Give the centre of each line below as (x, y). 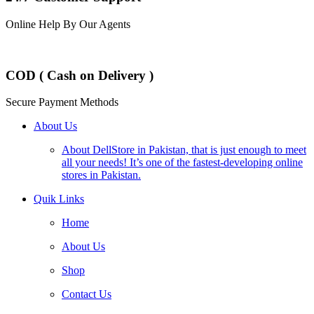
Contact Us (87, 294)
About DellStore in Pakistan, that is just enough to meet (184, 150)
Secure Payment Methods (62, 102)
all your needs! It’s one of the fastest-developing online (182, 163)
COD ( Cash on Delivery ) (80, 75)
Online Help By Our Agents (68, 24)
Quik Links (59, 199)
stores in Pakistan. (101, 175)
